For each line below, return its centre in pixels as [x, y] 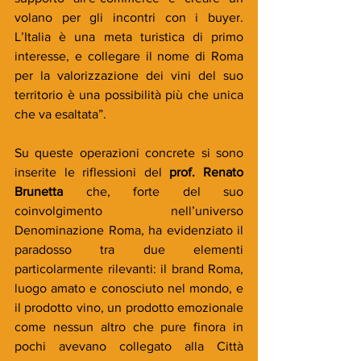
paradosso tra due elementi [129, 249]
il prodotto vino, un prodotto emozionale [129, 307]
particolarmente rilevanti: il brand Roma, [129, 268]
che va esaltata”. [60, 114]
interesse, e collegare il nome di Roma [129, 56]
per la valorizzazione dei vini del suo [129, 75]
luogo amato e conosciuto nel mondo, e [129, 288]
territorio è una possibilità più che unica [129, 94]
